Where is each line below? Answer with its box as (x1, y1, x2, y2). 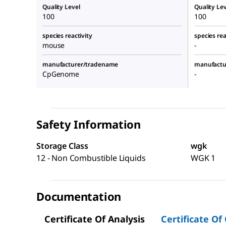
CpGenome (42, 69, 79, 79)
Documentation (36, 189, 122, 204)
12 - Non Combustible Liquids (36, 152, 146, 164)
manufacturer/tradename (42, 60, 119, 69)
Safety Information (36, 117, 141, 132)
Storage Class (36, 140, 88, 152)
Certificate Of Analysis (44, 212, 145, 225)
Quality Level (42, 3, 80, 12)
